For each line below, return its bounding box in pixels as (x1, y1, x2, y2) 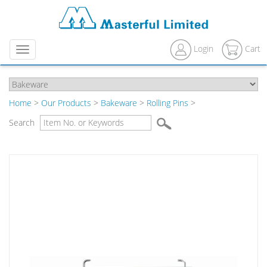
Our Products (41, 97, 91, 108)
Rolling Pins (147, 97, 188, 108)
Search (9, 117, 37, 128)
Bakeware (101, 97, 137, 108)
